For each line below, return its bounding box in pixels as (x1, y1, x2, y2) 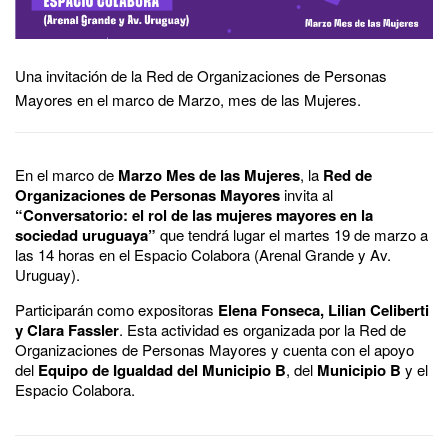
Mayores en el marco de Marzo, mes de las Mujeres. (15, 88, 361, 110)
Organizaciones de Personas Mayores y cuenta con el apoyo (15, 338, 414, 360)
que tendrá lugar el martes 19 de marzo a (156, 223, 428, 245)
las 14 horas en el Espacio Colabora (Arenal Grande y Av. (15, 243, 391, 265)
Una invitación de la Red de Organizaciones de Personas (15, 64, 387, 86)
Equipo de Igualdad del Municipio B (38, 358, 286, 381)
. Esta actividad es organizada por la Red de (119, 318, 406, 340)
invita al (284, 183, 333, 205)
